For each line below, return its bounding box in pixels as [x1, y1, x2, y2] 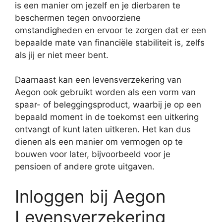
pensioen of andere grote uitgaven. [15, 162, 155, 171]
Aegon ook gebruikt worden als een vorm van [15, 87, 196, 97]
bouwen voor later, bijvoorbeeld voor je [15, 149, 170, 159]
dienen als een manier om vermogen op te [15, 137, 183, 147]
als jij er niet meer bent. [15, 50, 109, 60]
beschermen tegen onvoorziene [15, 12, 141, 23]
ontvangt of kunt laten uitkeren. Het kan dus [15, 124, 191, 134]
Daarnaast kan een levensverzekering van [15, 75, 181, 85]
